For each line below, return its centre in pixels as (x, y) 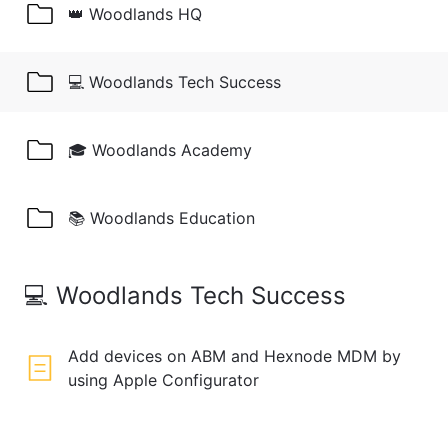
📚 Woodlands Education (161, 218)
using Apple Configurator (163, 380)
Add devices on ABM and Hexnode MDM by (234, 356)
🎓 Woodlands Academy (160, 150)
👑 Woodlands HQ (135, 14)
